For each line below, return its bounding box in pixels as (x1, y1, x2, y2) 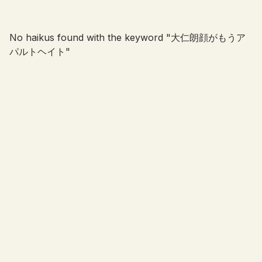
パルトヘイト (9, 46, 65, 57)
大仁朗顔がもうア (171, 32, 246, 43)
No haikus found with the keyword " (9, 32, 171, 43)
